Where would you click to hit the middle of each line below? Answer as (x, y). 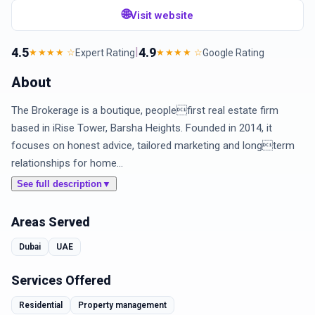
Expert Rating (105, 52)
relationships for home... (67, 163)
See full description (59, 184)
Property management (122, 305)
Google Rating (233, 52)
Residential (41, 305)
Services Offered (61, 280)
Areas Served (51, 222)
